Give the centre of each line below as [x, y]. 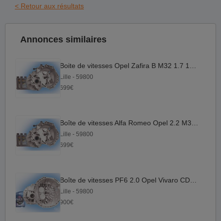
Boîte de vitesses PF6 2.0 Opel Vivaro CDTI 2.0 [193, 180]
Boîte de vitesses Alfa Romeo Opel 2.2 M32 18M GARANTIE [195, 123]
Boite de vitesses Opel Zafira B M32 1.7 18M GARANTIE [193, 66]
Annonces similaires [63, 39]
